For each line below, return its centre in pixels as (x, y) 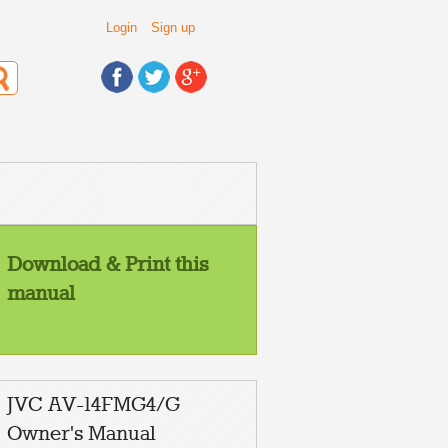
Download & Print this (107, 265)
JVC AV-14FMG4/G (93, 405)
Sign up (173, 27)
